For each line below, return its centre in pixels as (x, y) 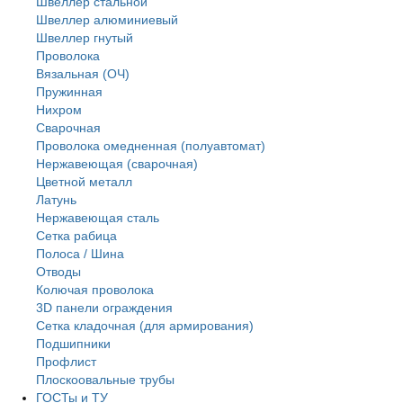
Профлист (66, 362)
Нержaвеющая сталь (98, 218)
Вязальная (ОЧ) (83, 74)
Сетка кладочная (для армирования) (145, 326)
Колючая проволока (95, 290)
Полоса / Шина (80, 254)
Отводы (58, 272)
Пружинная (69, 92)
